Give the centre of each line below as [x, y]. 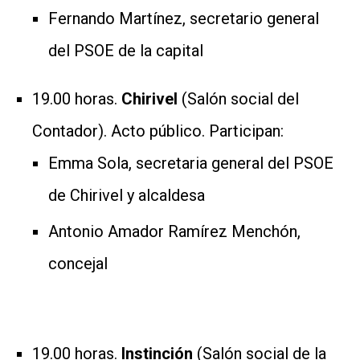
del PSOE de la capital [126, 50]
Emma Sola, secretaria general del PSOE [191, 163]
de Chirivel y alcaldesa [127, 195]
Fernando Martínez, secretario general [184, 18]
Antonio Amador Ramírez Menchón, [174, 231]
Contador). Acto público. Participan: [158, 131]
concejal [78, 263]
